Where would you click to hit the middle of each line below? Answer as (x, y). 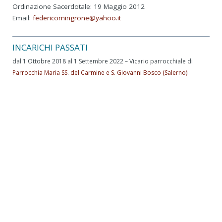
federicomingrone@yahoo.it (77, 18)
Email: (23, 18)
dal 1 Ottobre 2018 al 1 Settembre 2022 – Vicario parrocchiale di (103, 61)
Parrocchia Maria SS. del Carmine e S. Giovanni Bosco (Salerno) (100, 72)
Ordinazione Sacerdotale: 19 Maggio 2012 (79, 6)
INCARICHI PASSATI (50, 47)
